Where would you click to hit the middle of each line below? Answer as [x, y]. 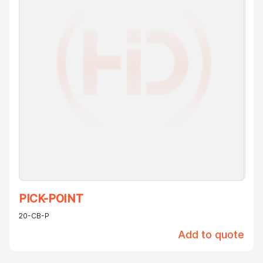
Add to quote [211, 235]
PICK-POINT [51, 199]
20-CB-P [34, 216]
